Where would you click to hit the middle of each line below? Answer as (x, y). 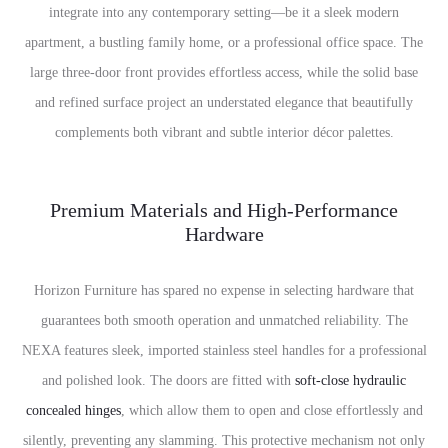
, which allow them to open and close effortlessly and (271, 411)
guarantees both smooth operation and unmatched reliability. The (224, 321)
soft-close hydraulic (350, 381)
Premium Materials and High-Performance (224, 210)
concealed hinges (73, 411)
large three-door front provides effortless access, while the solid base (224, 73)
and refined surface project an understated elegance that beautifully (224, 103)
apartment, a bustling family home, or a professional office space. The (224, 43)
